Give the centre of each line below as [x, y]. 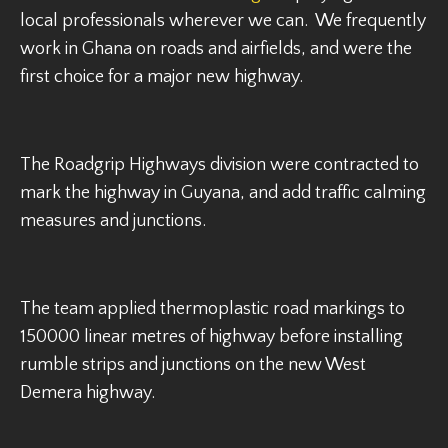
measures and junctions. [113, 221]
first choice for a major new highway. [161, 77]
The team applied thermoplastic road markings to [212, 309]
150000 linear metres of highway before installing [211, 337]
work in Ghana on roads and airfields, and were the [216, 49]
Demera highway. [87, 393]
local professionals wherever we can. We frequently [223, 21]
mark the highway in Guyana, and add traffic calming [223, 193]
